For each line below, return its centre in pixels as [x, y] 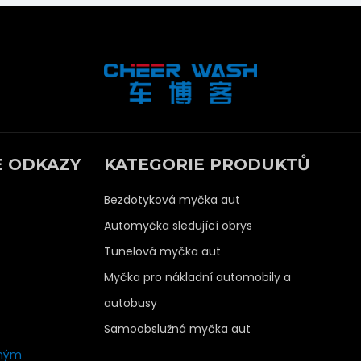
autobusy [130, 303]
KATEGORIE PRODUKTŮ [207, 165]
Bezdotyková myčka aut [172, 200]
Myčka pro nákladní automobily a [197, 278]
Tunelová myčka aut [162, 252]
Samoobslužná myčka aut [177, 329]
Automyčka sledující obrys [178, 226]
